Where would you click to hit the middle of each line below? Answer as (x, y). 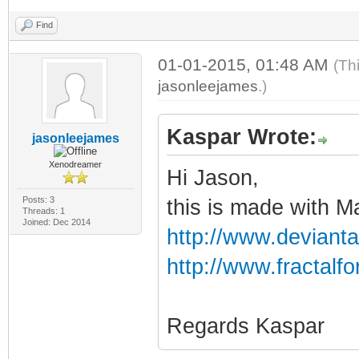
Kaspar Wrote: (241, 137)
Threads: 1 (43, 210)
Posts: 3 (38, 199)
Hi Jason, (212, 177)
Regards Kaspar (245, 326)
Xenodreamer (76, 164)
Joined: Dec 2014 (56, 222)
